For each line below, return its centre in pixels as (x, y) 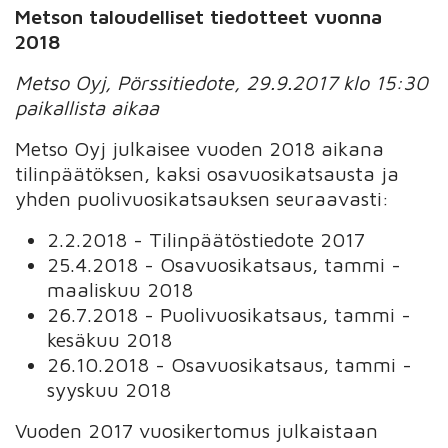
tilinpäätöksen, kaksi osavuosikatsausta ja (207, 173)
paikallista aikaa (87, 107)
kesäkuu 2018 (110, 339)
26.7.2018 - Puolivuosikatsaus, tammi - (229, 314)
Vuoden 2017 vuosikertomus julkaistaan (197, 430)
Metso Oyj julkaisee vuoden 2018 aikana (200, 148)
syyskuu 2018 (109, 389)
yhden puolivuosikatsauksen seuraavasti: (202, 198)
